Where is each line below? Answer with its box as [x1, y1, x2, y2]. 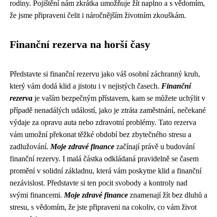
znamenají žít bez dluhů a [128, 191, 207, 199]
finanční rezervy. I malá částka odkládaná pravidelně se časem [10, 155, 199, 163]
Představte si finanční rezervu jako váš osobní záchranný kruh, [10, 70, 200, 78]
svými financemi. [10, 191, 64, 199]
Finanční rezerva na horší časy [10, 39, 150, 50]
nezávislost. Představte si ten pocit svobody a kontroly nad [10, 179, 187, 187]
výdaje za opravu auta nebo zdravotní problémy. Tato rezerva [10, 118, 196, 126]
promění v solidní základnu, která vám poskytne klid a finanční [10, 167, 201, 175]
